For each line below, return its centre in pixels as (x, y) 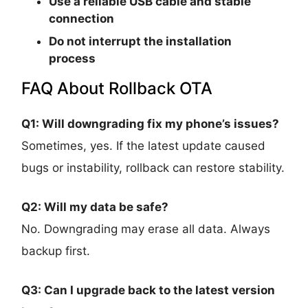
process (73, 59)
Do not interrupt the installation (141, 42)
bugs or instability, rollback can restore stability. (153, 168)
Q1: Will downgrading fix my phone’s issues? (151, 124)
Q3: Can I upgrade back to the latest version (148, 290)
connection (82, 19)
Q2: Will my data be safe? (95, 207)
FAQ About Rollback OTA (117, 89)
